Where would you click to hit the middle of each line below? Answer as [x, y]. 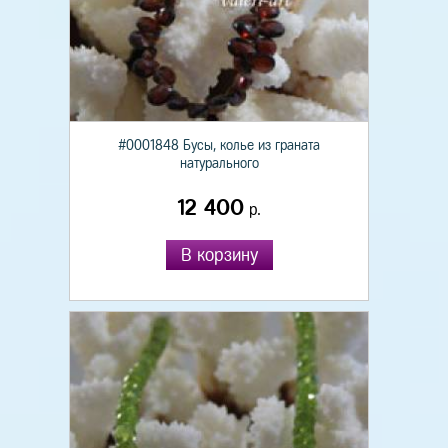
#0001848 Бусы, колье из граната [219, 145]
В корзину [219, 255]
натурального [219, 163]
